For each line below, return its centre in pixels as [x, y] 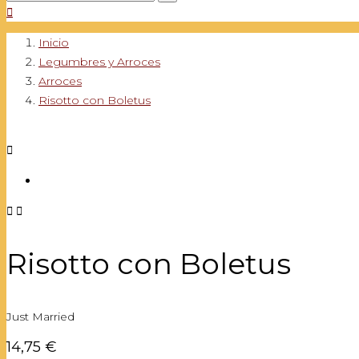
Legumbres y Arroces [99, 62]
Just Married [40, 317]
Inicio [54, 42]
